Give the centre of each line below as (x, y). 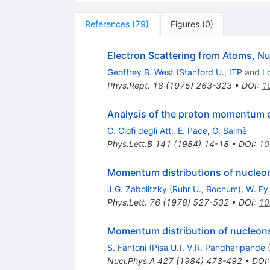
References (107, 24)
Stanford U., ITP (210, 72)
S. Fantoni (127, 247)
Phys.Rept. (128, 85)
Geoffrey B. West (140, 72)
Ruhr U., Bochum (205, 189)
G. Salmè (229, 130)
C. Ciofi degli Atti (140, 130)
